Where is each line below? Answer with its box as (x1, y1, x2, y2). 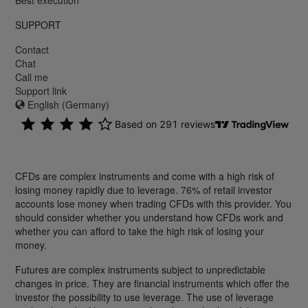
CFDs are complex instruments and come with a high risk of (15, 168, 274, 183)
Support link (15, 83, 67, 98)
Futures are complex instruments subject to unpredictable (15, 262, 265, 276)
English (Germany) (25, 97, 109, 111)
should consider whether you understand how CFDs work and (15, 210, 283, 224)
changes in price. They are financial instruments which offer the (15, 276, 289, 290)
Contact (15, 42, 49, 56)
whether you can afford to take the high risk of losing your (15, 223, 264, 238)
